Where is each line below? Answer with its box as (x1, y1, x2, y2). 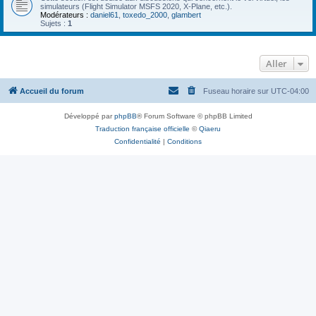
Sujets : (40, 19, 68, 28)
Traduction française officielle (95, 125, 190, 133)
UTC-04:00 (271, 87, 309, 95)
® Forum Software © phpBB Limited (136, 112, 253, 120)
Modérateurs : (40, 11, 88, 19)
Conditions (167, 138, 202, 145)
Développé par (63, 112, 114, 120)
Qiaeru (199, 125, 221, 133)
